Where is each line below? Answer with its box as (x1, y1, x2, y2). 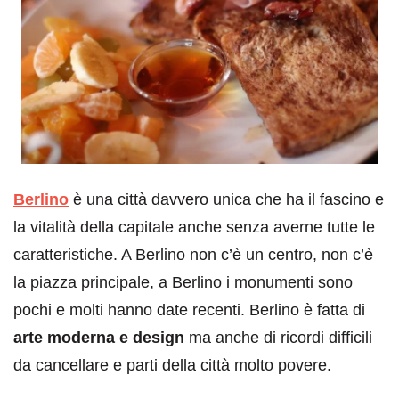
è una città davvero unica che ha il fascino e (69, 191, 384, 209)
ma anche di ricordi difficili (184, 329, 372, 347)
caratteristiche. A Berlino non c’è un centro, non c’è (13, 246, 373, 265)
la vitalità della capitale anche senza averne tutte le (13, 218, 375, 237)
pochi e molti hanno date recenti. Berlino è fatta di (13, 301, 365, 320)
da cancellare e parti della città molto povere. (13, 356, 331, 375)
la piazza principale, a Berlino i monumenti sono (13, 273, 353, 292)
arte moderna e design (13, 329, 184, 347)
